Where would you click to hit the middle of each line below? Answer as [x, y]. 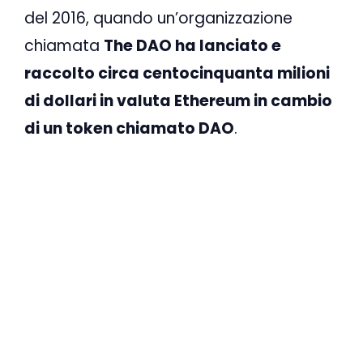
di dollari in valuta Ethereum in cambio [178, 100]
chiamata [64, 45]
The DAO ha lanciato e [192, 45]
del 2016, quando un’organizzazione [158, 18]
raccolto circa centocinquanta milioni [177, 73]
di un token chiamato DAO [129, 128]
